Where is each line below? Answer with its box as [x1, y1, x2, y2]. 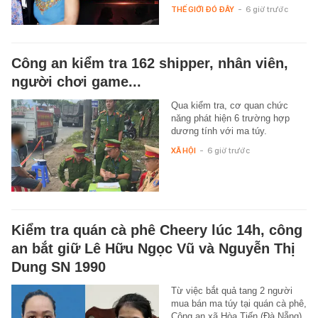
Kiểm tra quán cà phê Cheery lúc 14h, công [11, 222, 302, 238]
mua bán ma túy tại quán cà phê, [170, 298, 307, 309]
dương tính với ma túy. [170, 126, 267, 136]
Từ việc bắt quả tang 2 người [170, 285, 292, 296]
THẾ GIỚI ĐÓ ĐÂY [170, 4, 234, 14]
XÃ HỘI [170, 146, 196, 155]
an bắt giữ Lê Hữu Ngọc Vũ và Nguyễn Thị [11, 241, 295, 256]
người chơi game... [11, 74, 141, 89]
